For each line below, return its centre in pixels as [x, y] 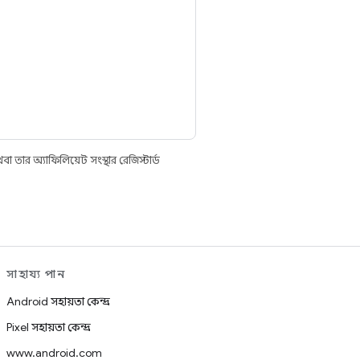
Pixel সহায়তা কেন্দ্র [49, 327]
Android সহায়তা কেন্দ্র [58, 301]
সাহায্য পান [36, 274]
